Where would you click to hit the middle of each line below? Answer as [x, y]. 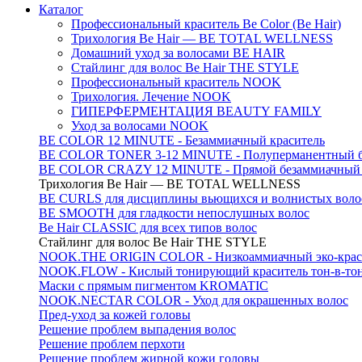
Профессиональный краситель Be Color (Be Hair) [206, 23]
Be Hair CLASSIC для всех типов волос [148, 227]
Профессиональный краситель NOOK [176, 82]
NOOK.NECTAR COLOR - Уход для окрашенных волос [194, 300]
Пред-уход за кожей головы [115, 314]
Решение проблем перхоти [112, 343]
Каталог [61, 9]
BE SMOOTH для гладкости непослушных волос [174, 213]
